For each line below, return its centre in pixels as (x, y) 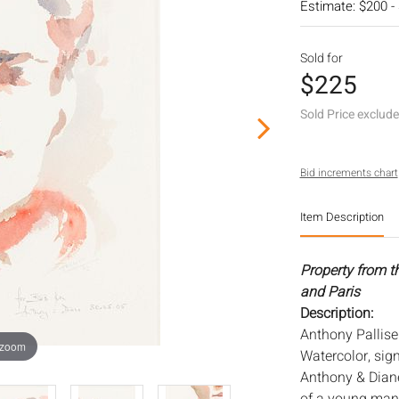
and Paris (330, 292)
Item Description (342, 217)
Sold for (321, 58)
